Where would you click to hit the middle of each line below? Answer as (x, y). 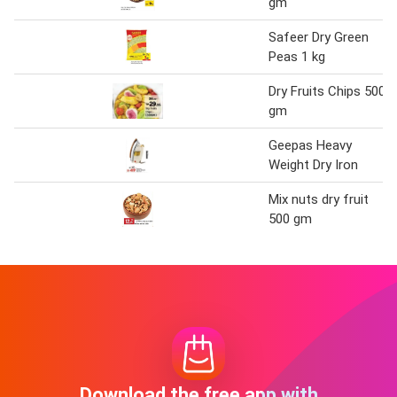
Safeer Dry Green (319, 38)
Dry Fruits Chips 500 (327, 92)
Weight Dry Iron (313, 165)
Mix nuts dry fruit (319, 200)
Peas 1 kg (297, 57)
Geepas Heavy (310, 146)
